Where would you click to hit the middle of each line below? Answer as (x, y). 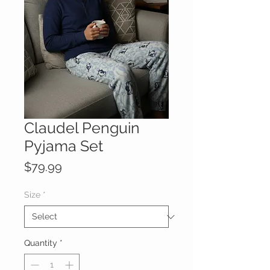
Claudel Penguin (82, 128)
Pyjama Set (64, 146)
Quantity (41, 243)
